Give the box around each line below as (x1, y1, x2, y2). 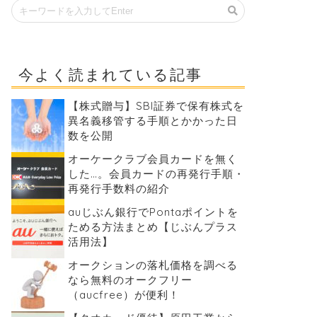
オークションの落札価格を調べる (67, 258, 238, 272)
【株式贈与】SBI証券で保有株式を (67, 99, 244, 113)
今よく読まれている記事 (18, 65, 202, 83)
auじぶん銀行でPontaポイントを (67, 205, 238, 219)
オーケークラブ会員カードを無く (67, 152, 238, 166)
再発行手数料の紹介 (67, 182, 170, 195)
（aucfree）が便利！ (67, 288, 180, 301)
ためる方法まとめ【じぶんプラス (67, 220, 238, 234)
